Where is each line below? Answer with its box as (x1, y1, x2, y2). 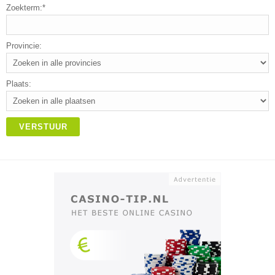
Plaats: (6, 79, 31, 88)
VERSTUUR (18, 122, 68, 131)
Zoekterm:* (6, 3, 45, 12)
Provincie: (6, 41, 42, 50)
